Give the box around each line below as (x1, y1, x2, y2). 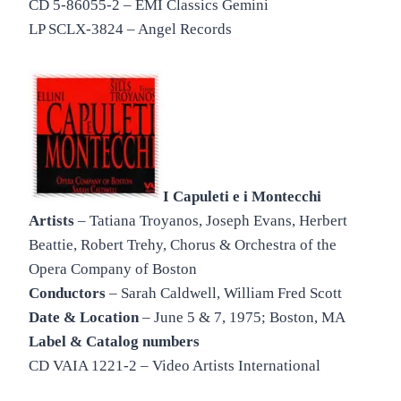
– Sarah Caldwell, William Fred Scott (106, 285, 342, 303)
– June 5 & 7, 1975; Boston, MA (139, 309, 346, 327)
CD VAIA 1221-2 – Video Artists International (29, 357, 320, 375)
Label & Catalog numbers (29, 333, 200, 351)
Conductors (29, 285, 106, 303)
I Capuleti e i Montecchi (163, 188, 321, 206)
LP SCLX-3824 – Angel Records (29, 21, 232, 38)
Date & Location (29, 309, 139, 327)
